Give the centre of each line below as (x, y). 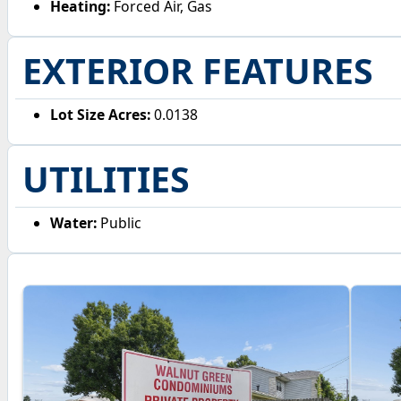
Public (119, 223)
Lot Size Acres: (101, 114)
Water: (74, 223)
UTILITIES (106, 179)
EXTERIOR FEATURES (197, 71)
